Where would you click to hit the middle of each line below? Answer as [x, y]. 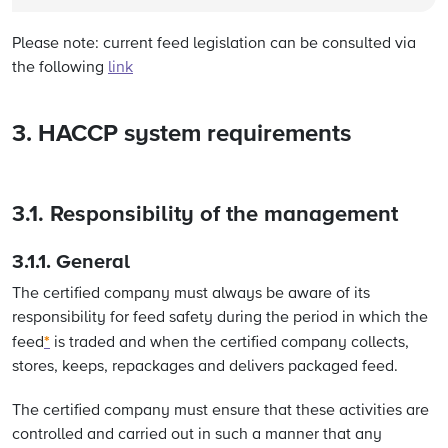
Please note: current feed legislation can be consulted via [214, 44]
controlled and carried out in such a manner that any [197, 435]
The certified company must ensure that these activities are [220, 411]
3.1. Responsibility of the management [205, 215]
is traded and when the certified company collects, [229, 343]
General [93, 262]
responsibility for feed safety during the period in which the [220, 318]
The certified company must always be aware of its [191, 294]
